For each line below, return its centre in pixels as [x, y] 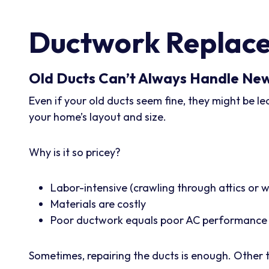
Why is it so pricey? [75, 152]
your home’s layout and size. [98, 116]
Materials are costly [98, 204]
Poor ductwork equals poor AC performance [159, 220]
